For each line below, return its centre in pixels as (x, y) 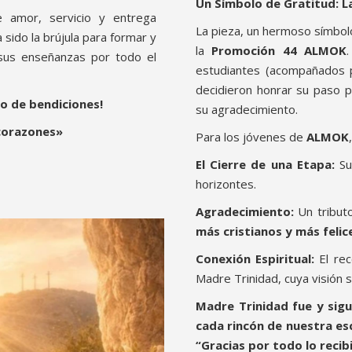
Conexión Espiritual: (255, 259)
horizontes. (226, 184)
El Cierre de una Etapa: (265, 165)
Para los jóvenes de (251, 137)
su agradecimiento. (247, 110)
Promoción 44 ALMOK (279, 51)
